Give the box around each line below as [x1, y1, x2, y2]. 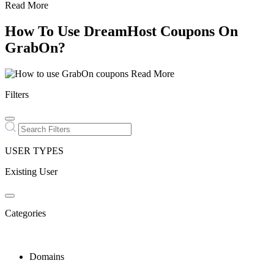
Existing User [5, 166, 57, 177]
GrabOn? [5, 39, 65, 56]
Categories [5, 207, 46, 218]
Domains [29, 251, 64, 262]
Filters [5, 89, 29, 100]
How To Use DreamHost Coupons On [5, 23, 238, 39]
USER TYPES [5, 145, 64, 156]
